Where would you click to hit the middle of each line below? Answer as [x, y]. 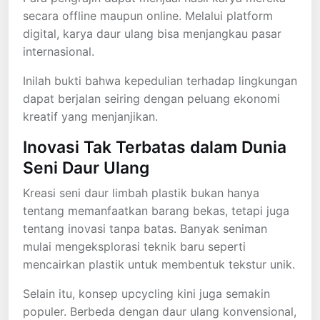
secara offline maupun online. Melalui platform [148, 15]
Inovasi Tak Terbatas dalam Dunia [155, 147]
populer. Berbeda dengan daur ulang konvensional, [160, 311]
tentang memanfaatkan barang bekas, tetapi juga [156, 210]
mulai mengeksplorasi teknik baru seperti [134, 246]
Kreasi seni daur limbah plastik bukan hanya [141, 192]
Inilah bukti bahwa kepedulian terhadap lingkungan [160, 80]
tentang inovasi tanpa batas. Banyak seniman [145, 228]
